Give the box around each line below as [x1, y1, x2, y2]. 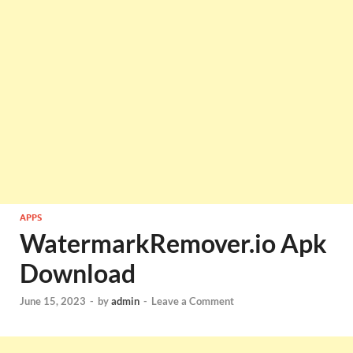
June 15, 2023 [20, 295, 86, 308]
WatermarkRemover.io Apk [20, 228, 327, 258]
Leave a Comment [151, 295, 234, 308]
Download [20, 258, 136, 288]
